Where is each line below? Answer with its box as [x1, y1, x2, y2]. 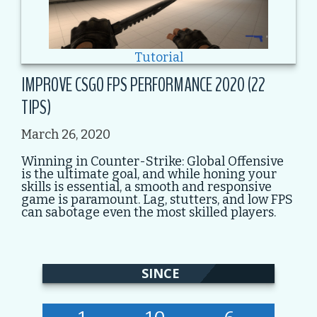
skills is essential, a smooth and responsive [21, 178, 272, 195]
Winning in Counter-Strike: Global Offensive [21, 153, 284, 169]
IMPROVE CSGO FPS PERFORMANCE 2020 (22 [21, 72, 265, 98]
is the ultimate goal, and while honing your [21, 166, 277, 182]
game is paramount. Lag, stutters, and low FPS [21, 191, 293, 207]
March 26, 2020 [21, 127, 110, 143]
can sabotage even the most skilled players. [21, 204, 276, 220]
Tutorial [134, 50, 183, 66]
